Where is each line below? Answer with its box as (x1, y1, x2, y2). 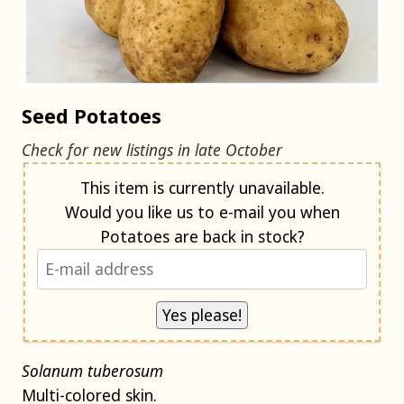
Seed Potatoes (22, 102, 161, 129)
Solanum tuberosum (22, 360, 163, 382)
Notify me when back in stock (23, 163, 243, 186)
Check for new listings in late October (22, 138, 282, 161)
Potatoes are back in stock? (202, 225, 305, 247)
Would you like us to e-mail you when (64, 200, 340, 223)
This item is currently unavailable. (79, 176, 325, 198)
